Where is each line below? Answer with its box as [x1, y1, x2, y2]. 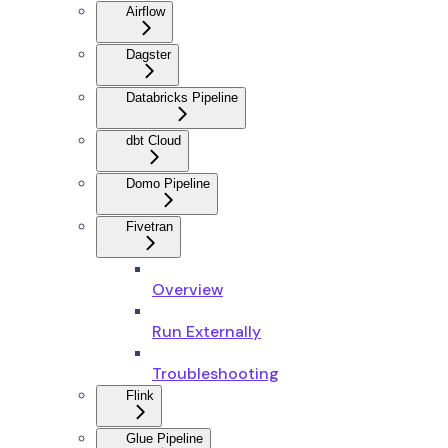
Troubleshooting [152, 362, 279, 384]
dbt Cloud [126, 132, 181, 148]
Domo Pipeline [126, 175, 210, 191]
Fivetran [126, 218, 173, 234]
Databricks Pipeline [126, 89, 238, 105]
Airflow [126, 3, 165, 19]
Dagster [126, 46, 171, 62]
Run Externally [152, 320, 261, 342]
